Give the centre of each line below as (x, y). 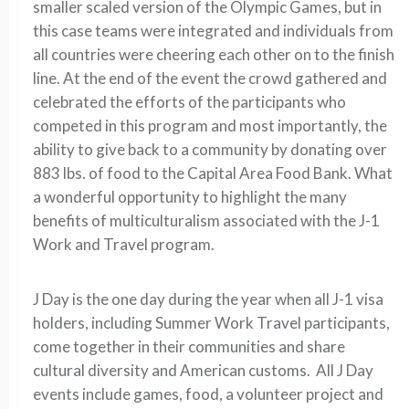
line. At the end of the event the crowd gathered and (210, 78)
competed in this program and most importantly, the (210, 125)
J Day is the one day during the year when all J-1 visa (208, 299)
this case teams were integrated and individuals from (213, 30)
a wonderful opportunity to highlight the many (190, 196)
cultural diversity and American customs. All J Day (203, 370)
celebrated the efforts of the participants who (189, 101)
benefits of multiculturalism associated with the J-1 (206, 220)
